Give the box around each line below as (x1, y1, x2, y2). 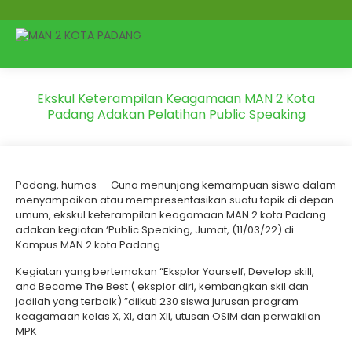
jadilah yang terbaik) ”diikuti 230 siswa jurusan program (16, 294, 299, 309)
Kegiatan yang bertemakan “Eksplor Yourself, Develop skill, (16, 264, 314, 279)
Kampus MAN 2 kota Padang (16, 237, 160, 252)
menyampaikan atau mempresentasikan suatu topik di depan (16, 192, 334, 207)
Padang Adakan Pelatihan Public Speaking (46, 105, 306, 123)
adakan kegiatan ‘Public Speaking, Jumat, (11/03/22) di (16, 222, 294, 237)
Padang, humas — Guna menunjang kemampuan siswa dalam (16, 178, 336, 192)
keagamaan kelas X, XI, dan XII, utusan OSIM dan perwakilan (16, 309, 321, 324)
